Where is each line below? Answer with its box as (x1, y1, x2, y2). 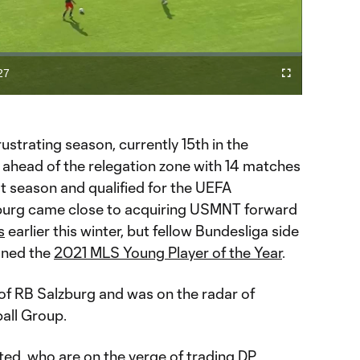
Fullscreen (285, 72, 324, 81)
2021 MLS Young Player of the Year (54, 243, 282, 261)
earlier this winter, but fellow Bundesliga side (5, 221, 299, 239)
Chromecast (253, 88, 298, 97)
